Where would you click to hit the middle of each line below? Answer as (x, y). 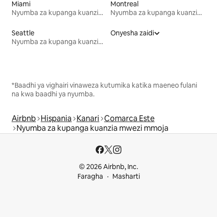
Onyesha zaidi (132, 33)
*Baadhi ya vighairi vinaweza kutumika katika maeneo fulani (104, 85)
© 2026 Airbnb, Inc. (108, 167)
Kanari (88, 118)
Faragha (90, 176)
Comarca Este (129, 118)
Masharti (126, 176)
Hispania (56, 118)
